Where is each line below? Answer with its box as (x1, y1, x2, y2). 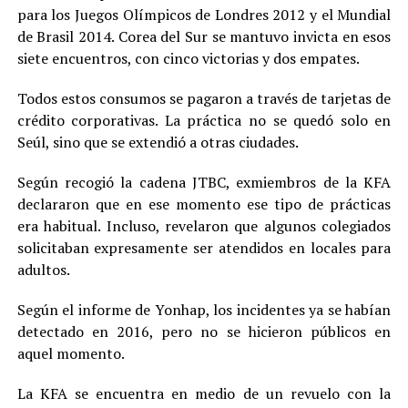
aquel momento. (16, 343, 125, 364)
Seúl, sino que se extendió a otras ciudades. (16, 132, 299, 153)
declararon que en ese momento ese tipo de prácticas (16, 194, 392, 215)
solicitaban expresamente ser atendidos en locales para (16, 238, 392, 259)
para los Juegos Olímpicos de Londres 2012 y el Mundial (16, 5, 392, 25)
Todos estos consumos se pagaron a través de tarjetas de (16, 88, 392, 109)
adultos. (16, 260, 70, 280)
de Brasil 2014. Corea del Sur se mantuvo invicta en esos (16, 26, 392, 47)
